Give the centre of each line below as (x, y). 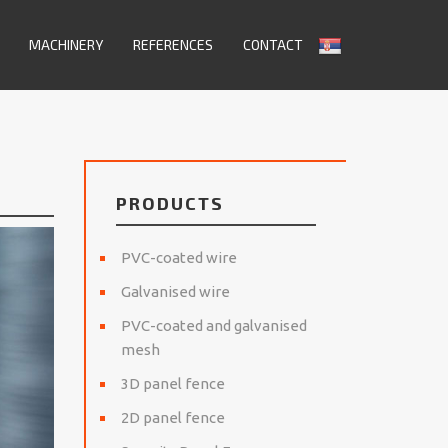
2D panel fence (172, 417)
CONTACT (273, 44)
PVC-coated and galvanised (213, 325)
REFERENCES (173, 44)
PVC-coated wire (178, 257)
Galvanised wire (175, 291)
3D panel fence (172, 383)
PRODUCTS (169, 203)
